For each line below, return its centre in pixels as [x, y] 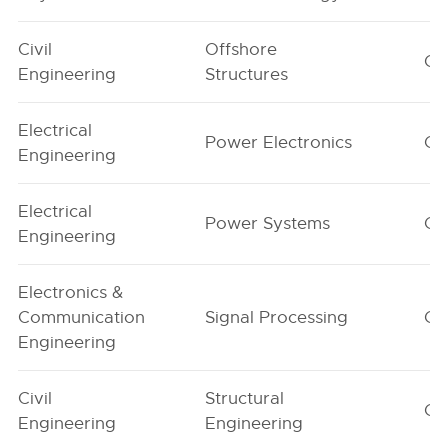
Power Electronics [279, 142]
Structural [245, 398]
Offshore [241, 49]
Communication [82, 317]
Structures [247, 74]
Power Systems [268, 223]
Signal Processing [277, 317]
